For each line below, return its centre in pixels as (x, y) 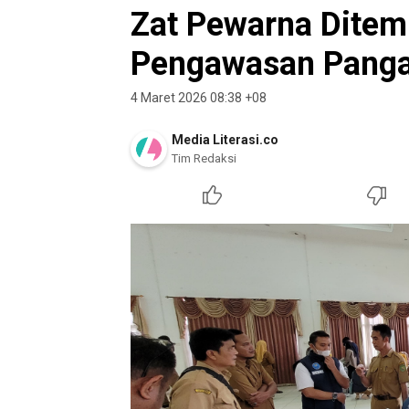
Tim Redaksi (204, 158)
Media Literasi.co (225, 140)
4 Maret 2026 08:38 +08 (199, 98)
